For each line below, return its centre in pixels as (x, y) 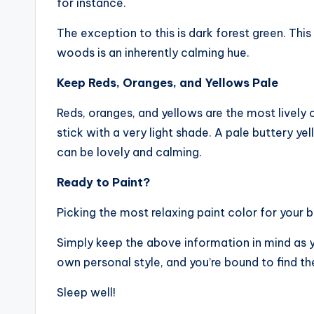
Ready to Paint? (103, 182)
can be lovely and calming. (129, 152)
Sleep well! (86, 292)
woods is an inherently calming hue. (153, 53)
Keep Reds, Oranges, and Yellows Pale (168, 83)
